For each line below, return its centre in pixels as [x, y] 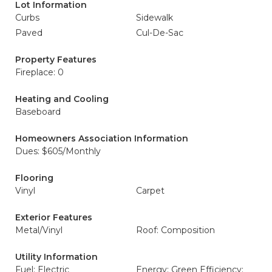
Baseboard [38, 112]
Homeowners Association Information [102, 138]
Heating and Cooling [62, 99]
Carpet [150, 191]
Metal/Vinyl [39, 230]
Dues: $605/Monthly [58, 151]
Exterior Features [54, 217]
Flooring [34, 178]
